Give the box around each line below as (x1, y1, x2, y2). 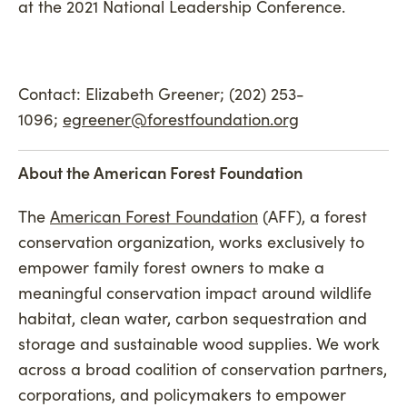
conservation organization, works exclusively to (18, 230, 364, 253)
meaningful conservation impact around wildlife (18, 281, 372, 303)
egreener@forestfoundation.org (63, 107, 299, 130)
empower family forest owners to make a (18, 255, 324, 278)
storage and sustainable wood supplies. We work (18, 332, 380, 354)
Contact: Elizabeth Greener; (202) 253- (18, 82, 304, 104)
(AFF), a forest (258, 204, 367, 227)
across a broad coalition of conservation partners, (18, 357, 387, 380)
